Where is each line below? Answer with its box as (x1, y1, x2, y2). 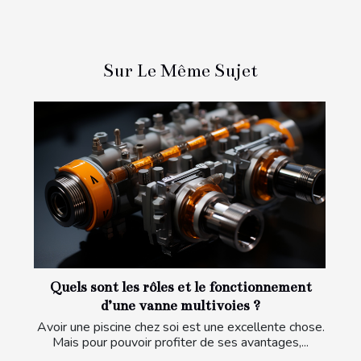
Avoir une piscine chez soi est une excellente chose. (36, 317, 325, 336)
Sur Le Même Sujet (103, 59, 258, 81)
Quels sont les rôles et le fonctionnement (49, 278, 312, 296)
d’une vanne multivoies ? (101, 297, 260, 314)
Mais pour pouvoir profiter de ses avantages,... (52, 333, 309, 351)
